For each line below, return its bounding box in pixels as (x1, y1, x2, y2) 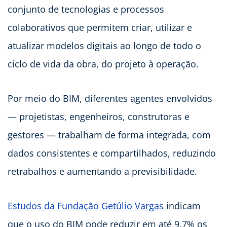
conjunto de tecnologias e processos (8, 3, 164, 15)
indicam (164, 199, 201, 212)
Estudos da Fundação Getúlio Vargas (8, 199, 164, 212)
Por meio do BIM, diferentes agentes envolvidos (8, 92, 212, 104)
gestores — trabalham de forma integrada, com (8, 128, 211, 141)
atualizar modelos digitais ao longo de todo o (8, 39, 201, 52)
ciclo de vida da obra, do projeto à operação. (8, 57, 199, 70)
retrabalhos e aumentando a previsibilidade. (8, 165, 200, 177)
